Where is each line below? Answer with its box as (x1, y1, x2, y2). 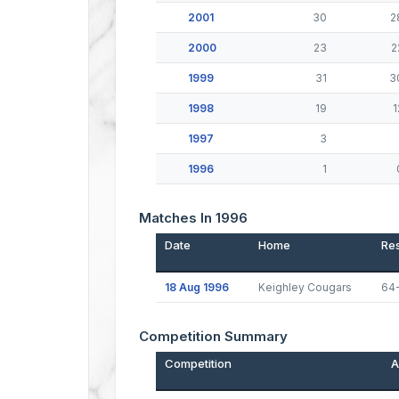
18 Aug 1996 (164, 281, 229, 294)
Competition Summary (139, 328, 288, 345)
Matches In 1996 (139, 209, 248, 226)
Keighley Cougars (257, 281, 352, 294)
